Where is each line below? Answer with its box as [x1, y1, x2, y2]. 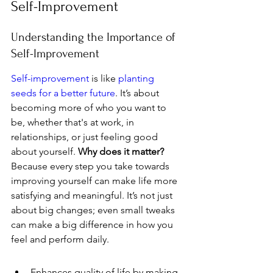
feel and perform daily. [11, 233, 109, 245]
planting [118, 73, 157, 84]
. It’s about [115, 87, 161, 99]
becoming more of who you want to [11, 102, 169, 113]
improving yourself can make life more [11, 175, 180, 186]
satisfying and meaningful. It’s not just [11, 190, 175, 201]
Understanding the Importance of [11, 30, 179, 44]
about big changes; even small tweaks [11, 204, 177, 216]
